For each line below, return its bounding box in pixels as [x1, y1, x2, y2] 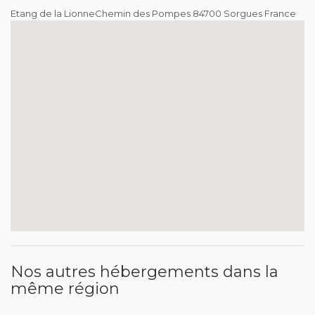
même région [11, 279, 120, 298]
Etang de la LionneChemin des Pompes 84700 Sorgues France [11, 8, 296, 19]
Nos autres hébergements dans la [11, 262, 278, 281]
